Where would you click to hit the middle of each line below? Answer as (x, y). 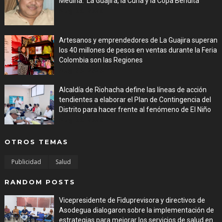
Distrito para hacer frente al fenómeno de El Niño (135, 109)
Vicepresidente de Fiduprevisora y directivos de (132, 200)
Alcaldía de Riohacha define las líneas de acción (133, 89)
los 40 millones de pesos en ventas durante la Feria (138, 50)
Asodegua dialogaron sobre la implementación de (136, 210)
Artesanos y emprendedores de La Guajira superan (138, 40)
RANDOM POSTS (40, 182)
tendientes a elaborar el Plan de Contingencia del (135, 99)
